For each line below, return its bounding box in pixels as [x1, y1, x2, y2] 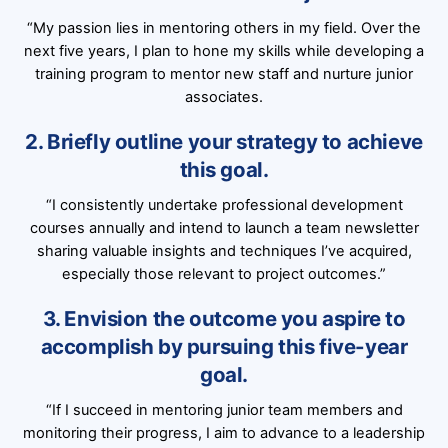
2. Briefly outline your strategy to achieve [25, 128, 423, 154]
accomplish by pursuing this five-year [40, 333, 408, 359]
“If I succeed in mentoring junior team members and [45, 401, 403, 420]
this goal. [179, 156, 269, 182]
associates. [185, 87, 263, 106]
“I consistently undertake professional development [45, 195, 403, 214]
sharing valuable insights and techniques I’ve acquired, [36, 241, 412, 260]
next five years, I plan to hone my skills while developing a [24, 41, 424, 60]
